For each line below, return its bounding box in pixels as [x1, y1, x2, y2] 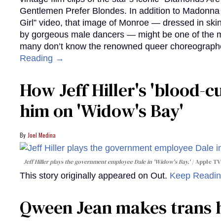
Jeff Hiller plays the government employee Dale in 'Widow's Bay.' [24, 157, 190, 166]
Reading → [20, 53, 64, 64]
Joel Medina [28, 131, 56, 140]
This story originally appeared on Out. [20, 170, 170, 181]
